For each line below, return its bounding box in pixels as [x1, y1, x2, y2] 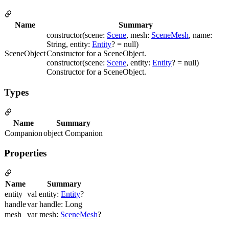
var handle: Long [27, 200, 82, 209]
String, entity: [47, 40, 92, 49]
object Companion [43, 128, 103, 138]
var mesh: [27, 210, 60, 219]
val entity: [27, 190, 61, 199]
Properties [4, 148, 47, 159]
